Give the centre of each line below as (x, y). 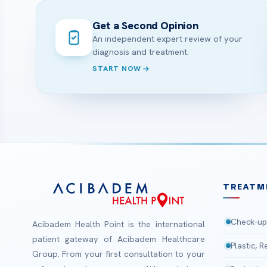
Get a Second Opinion (145, 26)
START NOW (117, 69)
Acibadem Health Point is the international (118, 224)
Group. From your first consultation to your (118, 254)
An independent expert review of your (168, 39)
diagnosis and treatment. (141, 52)
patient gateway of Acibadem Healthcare (118, 239)
